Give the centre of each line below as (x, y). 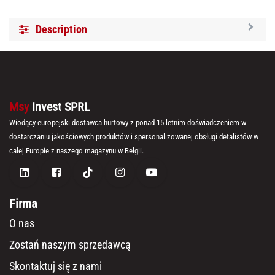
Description (61, 29)
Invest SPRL (61, 107)
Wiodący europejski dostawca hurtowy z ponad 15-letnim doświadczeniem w (128, 123)
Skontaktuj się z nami (56, 266)
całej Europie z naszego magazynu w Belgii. (76, 151)
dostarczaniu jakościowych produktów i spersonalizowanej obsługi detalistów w (134, 137)
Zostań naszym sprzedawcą (70, 245)
